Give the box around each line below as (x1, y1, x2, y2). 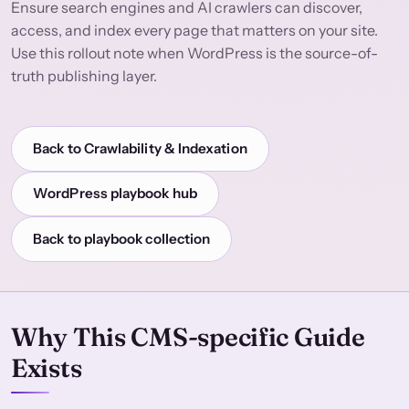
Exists (11, 351, 82, 383)
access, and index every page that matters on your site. (11, 21, 378, 40)
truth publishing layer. (11, 67, 157, 86)
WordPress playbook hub (33, 184, 197, 203)
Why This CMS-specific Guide (11, 320, 365, 352)
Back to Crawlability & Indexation (33, 139, 247, 157)
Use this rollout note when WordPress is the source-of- (11, 44, 378, 63)
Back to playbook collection (33, 230, 211, 248)
